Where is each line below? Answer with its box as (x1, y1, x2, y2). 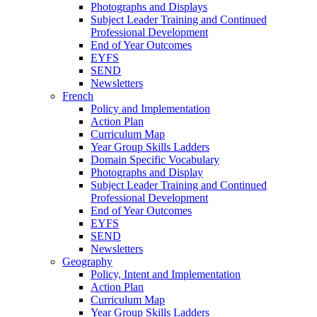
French (62, 89, 93, 102)
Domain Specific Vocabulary (91, 153, 219, 166)
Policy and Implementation (91, 102, 210, 115)
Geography (62, 255, 113, 267)
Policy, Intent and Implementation (91, 267, 241, 280)
